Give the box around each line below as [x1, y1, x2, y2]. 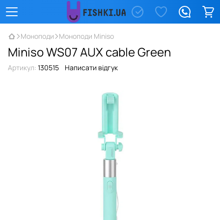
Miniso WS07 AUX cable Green [8, 44, 171, 60]
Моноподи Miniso [59, 31, 114, 41]
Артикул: [8, 63, 36, 72]
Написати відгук [65, 63, 118, 72]
